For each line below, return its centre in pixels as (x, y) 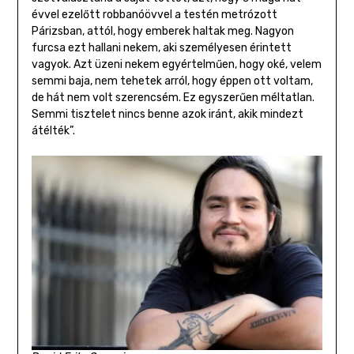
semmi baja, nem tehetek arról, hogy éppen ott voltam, (172, 81)
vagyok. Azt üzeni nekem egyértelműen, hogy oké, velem (176, 65)
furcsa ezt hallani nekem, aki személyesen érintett (161, 48)
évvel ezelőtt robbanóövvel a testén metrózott (154, 15)
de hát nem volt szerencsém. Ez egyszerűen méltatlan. (173, 98)
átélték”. (53, 131)
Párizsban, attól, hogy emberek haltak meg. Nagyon (162, 32)
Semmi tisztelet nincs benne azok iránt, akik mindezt (167, 115)
